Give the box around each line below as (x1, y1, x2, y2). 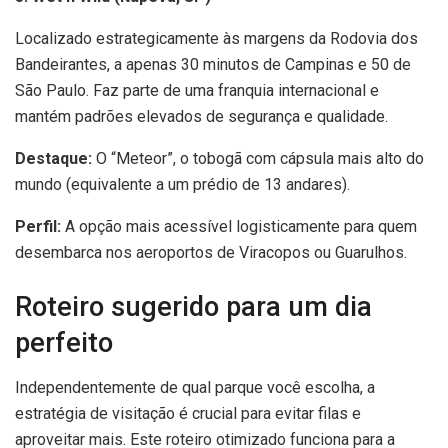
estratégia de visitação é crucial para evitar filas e (15, 403, 361, 423)
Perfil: (15, 217, 61, 237)
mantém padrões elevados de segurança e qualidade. (15, 107, 388, 127)
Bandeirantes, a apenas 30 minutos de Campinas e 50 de (15, 55, 411, 75)
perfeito (15, 327, 113, 360)
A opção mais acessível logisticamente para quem (61, 217, 417, 237)
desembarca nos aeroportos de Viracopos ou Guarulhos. (15, 243, 407, 263)
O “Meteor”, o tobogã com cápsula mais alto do (92, 149, 424, 169)
